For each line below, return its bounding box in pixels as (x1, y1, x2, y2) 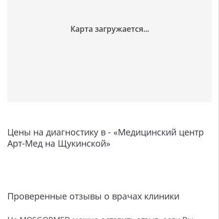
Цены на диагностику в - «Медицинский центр (7, 126, 204, 138)
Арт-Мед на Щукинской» (7, 137, 110, 150)
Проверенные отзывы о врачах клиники (7, 190, 179, 202)
